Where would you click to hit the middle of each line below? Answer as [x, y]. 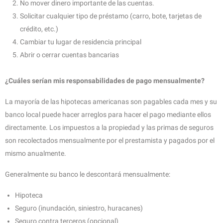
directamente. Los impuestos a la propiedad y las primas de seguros [109, 127]
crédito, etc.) [39, 29]
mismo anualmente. [36, 153]
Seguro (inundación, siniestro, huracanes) [79, 208]
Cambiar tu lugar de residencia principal [81, 42]
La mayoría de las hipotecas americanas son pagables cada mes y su [111, 101]
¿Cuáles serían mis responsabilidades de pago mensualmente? [105, 80]
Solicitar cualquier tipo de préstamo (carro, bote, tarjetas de [111, 16]
